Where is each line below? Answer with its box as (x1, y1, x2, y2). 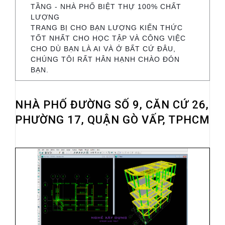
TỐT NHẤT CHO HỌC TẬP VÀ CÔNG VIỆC (31, 34, 186, 42)
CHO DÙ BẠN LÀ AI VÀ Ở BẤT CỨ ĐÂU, (31, 44, 176, 53)
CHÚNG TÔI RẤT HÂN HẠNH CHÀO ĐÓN (31, 55, 180, 63)
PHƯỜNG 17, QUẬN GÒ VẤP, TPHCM (15, 113, 210, 126)
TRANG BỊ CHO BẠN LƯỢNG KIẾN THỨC (31, 23, 183, 32)
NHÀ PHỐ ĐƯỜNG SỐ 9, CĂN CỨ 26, (15, 98, 209, 111)
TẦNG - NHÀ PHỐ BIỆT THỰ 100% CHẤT (31, 2, 181, 11)
